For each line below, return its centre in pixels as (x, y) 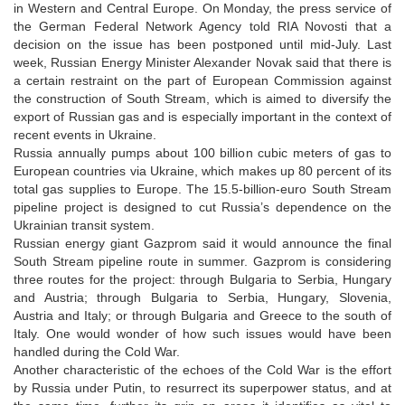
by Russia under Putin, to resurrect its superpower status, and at (202, 387)
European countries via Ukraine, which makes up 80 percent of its (202, 170)
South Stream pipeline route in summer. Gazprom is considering (202, 261)
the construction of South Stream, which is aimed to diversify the (202, 98)
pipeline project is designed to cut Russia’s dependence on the (202, 207)
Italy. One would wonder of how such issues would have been (202, 333)
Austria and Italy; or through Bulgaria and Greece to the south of (202, 315)
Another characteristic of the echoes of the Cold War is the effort (202, 369)
